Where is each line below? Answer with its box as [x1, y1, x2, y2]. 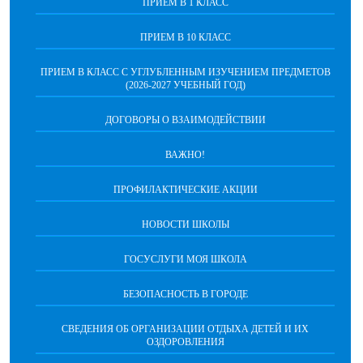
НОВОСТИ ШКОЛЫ [141, 219, 229, 231]
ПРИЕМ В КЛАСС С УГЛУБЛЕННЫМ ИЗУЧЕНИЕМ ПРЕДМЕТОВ [40, 66, 331, 79]
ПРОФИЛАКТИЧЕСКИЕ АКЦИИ [113, 184, 258, 196]
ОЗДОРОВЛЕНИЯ [146, 336, 224, 348]
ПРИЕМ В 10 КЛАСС [139, 32, 231, 44]
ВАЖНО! [165, 149, 205, 161]
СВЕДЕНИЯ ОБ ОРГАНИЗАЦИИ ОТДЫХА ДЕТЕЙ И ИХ [62, 323, 309, 335]
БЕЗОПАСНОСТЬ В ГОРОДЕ [122, 288, 248, 301]
